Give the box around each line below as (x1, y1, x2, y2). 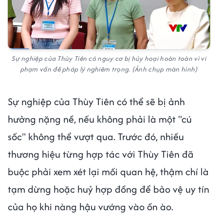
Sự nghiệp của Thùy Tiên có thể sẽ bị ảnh (8, 94, 185, 109)
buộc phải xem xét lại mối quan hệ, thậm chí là (8, 164, 209, 179)
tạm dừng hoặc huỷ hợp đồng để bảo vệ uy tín (8, 182, 209, 196)
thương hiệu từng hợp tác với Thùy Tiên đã (8, 146, 194, 161)
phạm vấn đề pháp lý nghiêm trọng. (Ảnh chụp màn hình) (20, 64, 198, 74)
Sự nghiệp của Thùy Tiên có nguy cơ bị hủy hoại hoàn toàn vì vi (12, 53, 206, 63)
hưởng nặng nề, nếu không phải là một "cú (8, 111, 192, 126)
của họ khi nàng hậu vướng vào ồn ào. (8, 199, 173, 214)
